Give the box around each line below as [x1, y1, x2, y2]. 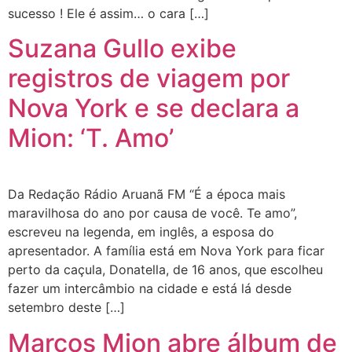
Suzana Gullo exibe [8, 33, 236, 64]
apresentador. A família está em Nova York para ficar [8, 243, 324, 259]
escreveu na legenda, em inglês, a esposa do [8, 224, 274, 240]
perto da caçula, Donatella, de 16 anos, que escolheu [8, 262, 323, 278]
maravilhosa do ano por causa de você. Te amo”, [8, 205, 297, 222]
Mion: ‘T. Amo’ [8, 123, 174, 154]
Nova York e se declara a [8, 93, 299, 124]
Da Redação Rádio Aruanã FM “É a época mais [8, 186, 285, 203]
